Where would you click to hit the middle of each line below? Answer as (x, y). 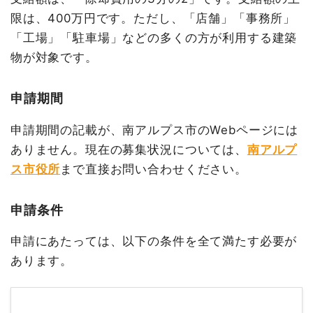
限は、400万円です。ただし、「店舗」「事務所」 (153, 18)
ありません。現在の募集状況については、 (129, 149)
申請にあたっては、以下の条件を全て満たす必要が (154, 241)
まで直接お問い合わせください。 (154, 169)
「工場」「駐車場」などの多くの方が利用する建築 (154, 37)
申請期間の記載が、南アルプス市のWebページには (154, 130)
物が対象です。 (54, 57)
